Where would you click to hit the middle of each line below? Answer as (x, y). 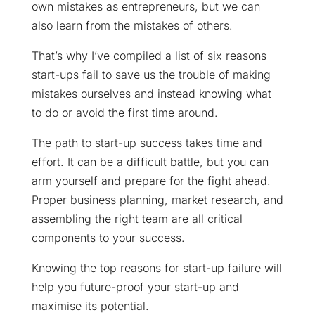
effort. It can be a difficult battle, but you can (150, 161)
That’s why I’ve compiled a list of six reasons (149, 55)
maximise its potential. (90, 306)
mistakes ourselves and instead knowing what (151, 93)
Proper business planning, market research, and (157, 199)
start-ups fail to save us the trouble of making (151, 74)
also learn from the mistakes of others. (132, 25)
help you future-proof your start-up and (135, 287)
